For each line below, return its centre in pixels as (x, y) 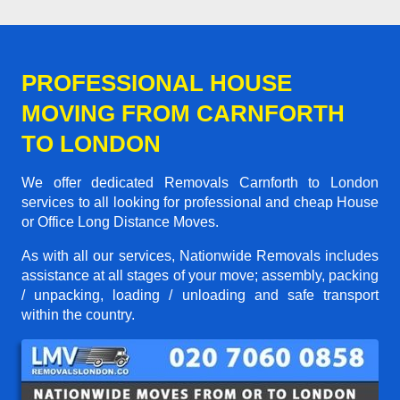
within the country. (78, 314)
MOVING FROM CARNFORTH (183, 113)
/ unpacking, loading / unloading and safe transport (200, 295)
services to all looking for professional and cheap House (200, 202)
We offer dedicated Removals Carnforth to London (200, 182)
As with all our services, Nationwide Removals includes (200, 255)
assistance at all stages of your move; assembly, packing (200, 275)
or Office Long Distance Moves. (120, 221)
